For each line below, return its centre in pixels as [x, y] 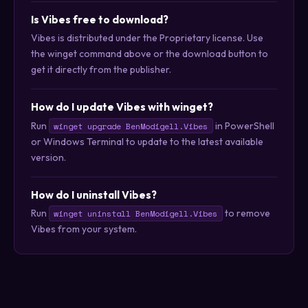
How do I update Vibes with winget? [122, 107]
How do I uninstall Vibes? [94, 195]
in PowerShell [243, 125]
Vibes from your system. [84, 229]
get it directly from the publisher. [101, 70]
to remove [246, 213]
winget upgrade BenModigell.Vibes [131, 126]
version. [48, 157]
